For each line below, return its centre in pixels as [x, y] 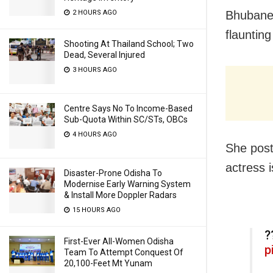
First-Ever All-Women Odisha [119, 241]
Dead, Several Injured [105, 55]
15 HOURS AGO [96, 210]
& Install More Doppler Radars [120, 195]
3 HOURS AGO [94, 70]
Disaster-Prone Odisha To [113, 173]
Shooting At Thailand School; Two [129, 44]
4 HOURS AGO [94, 134]
